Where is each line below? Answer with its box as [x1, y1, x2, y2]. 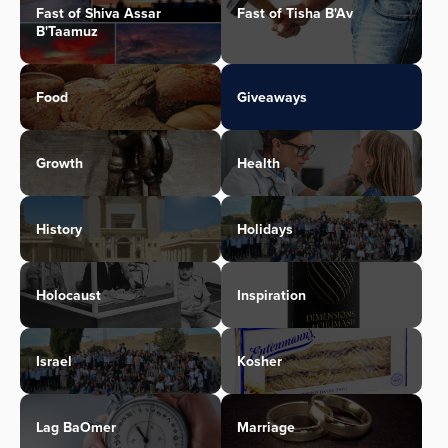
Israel [36, 351, 72, 372]
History [36, 219, 82, 240]
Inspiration [237, 285, 306, 306]
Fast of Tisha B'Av [237, 3, 353, 24]
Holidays [237, 219, 293, 240]
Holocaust [36, 285, 101, 306]
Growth [36, 153, 83, 174]
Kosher [237, 351, 282, 372]
